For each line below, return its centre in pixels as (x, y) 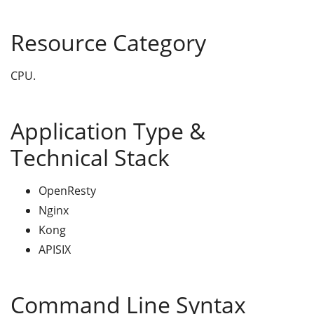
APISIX (55, 249)
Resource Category (108, 42)
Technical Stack (90, 157)
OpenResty (67, 190)
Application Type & (108, 130)
